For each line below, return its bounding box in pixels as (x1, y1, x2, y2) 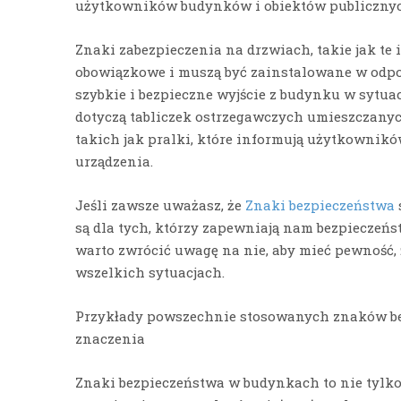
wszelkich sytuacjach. (75, 262, 226, 281)
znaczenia (75, 328, 146, 347)
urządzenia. (75, 151, 154, 170)
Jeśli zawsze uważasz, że (75, 195, 246, 214)
